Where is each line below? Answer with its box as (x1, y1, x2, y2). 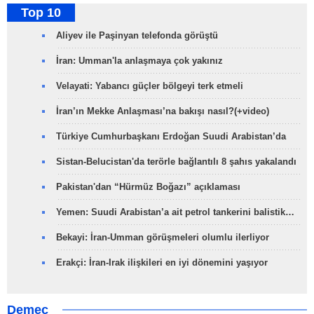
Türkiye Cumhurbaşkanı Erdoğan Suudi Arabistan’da (56, 130, 286, 142)
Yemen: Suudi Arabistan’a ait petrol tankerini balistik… (56, 206, 294, 217)
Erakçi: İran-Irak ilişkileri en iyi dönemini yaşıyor (56, 257, 268, 268)
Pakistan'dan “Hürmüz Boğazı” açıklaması (56, 181, 240, 192)
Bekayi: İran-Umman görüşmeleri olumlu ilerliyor (56, 231, 269, 243)
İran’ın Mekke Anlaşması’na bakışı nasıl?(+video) (56, 105, 269, 116)
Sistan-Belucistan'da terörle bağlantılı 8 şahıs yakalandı (56, 156, 296, 167)
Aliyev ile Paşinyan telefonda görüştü (56, 29, 218, 41)
